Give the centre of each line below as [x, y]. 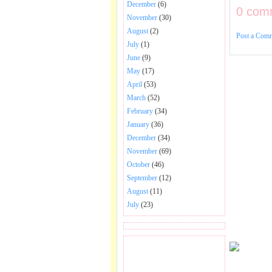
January [138, 124]
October [138, 165]
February [140, 111]
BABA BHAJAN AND [174, 262]
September [142, 178]
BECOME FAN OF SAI [174, 251]
